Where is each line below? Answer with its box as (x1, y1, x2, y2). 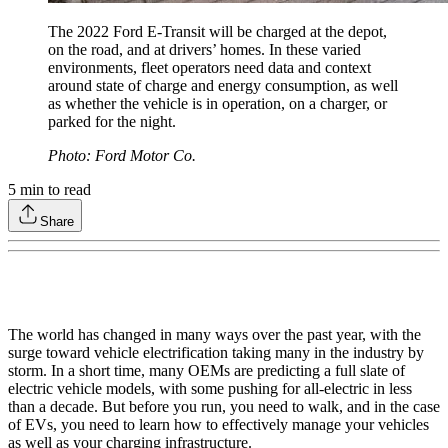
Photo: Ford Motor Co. (48, 147, 196, 165)
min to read (16, 181, 91, 199)
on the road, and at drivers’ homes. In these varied (48, 41, 361, 59)
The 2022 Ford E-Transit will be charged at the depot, (48, 23, 387, 41)
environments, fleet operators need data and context (48, 59, 371, 77)
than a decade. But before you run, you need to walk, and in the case (8, 398, 440, 416)
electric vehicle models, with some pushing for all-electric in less (8, 380, 412, 398)
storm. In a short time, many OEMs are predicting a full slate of (8, 362, 405, 380)
